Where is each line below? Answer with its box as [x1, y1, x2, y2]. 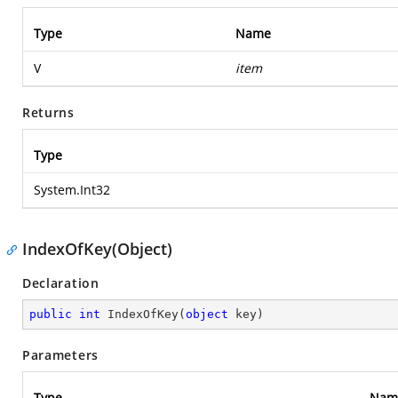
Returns [22, 104, 75, 121]
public [29, 307, 72, 321]
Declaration [22, 275, 99, 291]
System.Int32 [34, 181, 110, 198]
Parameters [22, 346, 99, 363]
